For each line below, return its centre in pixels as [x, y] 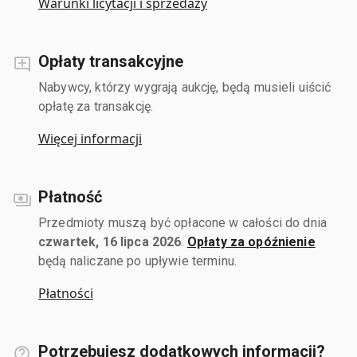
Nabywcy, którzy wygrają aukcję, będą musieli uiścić [185, 87]
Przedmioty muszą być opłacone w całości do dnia [183, 222]
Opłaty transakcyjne [111, 61]
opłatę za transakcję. [96, 106]
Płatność [70, 196]
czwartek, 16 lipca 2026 [110, 241]
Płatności [66, 293]
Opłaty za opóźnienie [251, 241]
